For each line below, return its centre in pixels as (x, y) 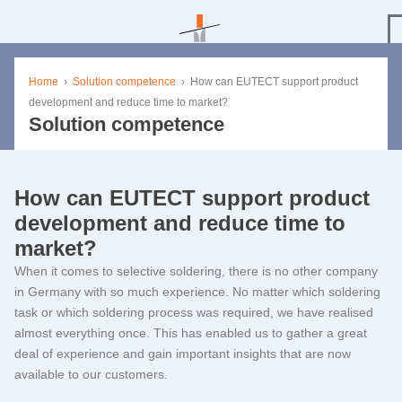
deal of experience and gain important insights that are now (183, 354)
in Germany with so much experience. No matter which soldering (197, 292)
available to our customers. (91, 374)
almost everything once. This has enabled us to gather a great (191, 333)
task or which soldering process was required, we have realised (194, 312)
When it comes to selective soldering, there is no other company (196, 271)
